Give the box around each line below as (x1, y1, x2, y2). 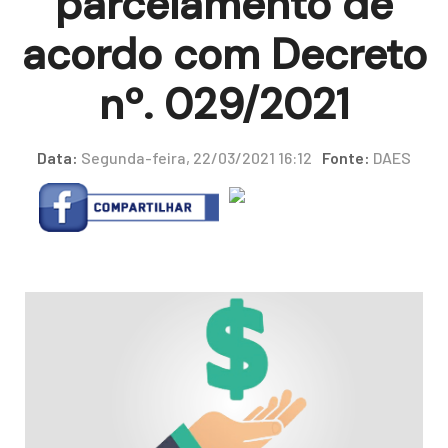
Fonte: (322, 147, 370, 167)
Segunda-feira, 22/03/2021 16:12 (78, 147, 312, 167)
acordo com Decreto (21, 26, 427, 82)
